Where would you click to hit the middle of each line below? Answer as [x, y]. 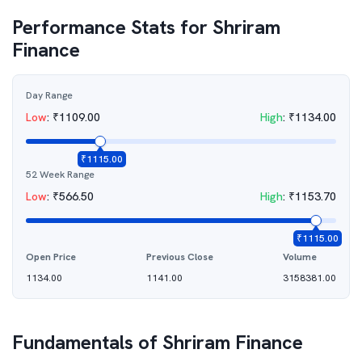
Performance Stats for [112, 27]
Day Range [49, 95]
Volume [300, 257]
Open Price [51, 257]
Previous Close [179, 257]
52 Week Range [60, 175]
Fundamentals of [87, 342]
